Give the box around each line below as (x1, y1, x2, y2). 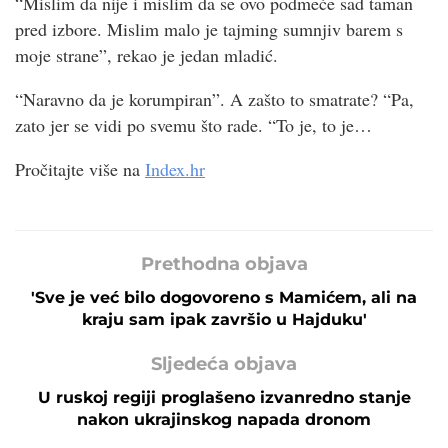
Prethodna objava (140, 252, 308, 275)
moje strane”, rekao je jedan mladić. (15, 42, 278, 67)
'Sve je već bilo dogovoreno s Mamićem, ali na (31, 287, 417, 307)
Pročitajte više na (15, 156, 145, 181)
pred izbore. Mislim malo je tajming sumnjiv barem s (15, 16, 403, 41)
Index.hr (145, 156, 205, 181)
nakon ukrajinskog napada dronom (77, 409, 371, 429)
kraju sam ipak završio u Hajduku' (81, 309, 367, 329)
